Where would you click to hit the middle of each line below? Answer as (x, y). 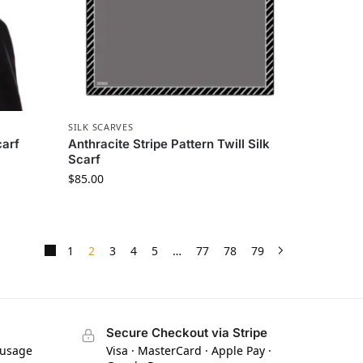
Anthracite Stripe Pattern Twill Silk (169, 143)
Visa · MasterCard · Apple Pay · (188, 350)
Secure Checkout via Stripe (186, 332)
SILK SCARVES (101, 126)
